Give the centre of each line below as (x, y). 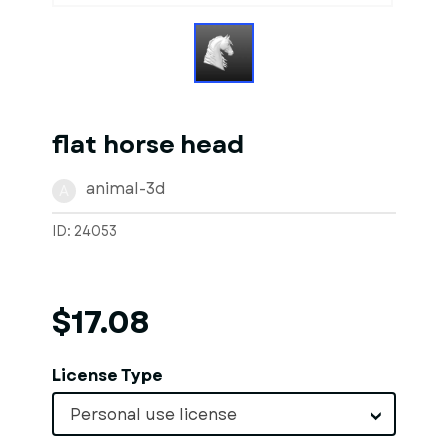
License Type (107, 375)
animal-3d (126, 188)
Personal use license (153, 414)
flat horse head (148, 145)
